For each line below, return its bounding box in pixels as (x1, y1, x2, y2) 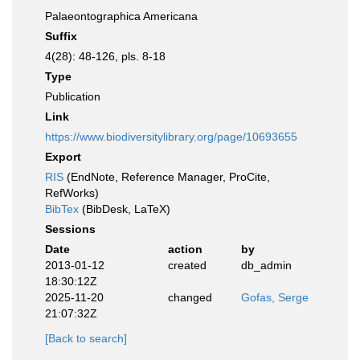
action (167, 243, 202, 256)
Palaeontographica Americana (45, 10, 198, 22)
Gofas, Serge (241, 291, 309, 304)
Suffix (45, 30, 77, 43)
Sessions (45, 223, 96, 235)
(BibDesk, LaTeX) (79, 202, 170, 215)
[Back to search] (45, 332, 127, 345)
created (167, 259, 207, 272)
